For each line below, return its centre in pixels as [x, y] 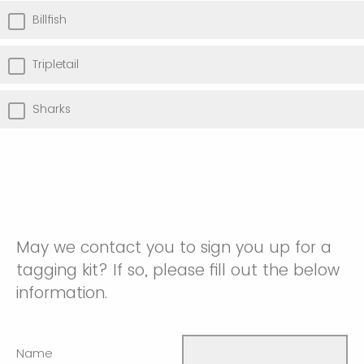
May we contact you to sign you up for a [174, 248]
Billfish [50, 20]
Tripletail [56, 65]
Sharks [52, 109]
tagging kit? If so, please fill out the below [178, 271]
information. [62, 293]
